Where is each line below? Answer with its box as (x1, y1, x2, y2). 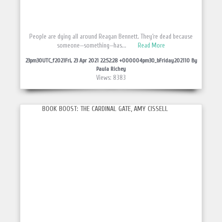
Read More (138, 42, 165, 49)
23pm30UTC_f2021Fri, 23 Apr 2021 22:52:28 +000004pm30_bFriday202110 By (25, 57, 197, 64)
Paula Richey (96, 65, 126, 72)
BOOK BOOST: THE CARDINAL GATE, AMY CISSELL (42, 105, 168, 113)
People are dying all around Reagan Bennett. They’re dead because (29, 33, 193, 40)
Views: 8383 (96, 74, 126, 81)
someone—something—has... (57, 42, 128, 49)
